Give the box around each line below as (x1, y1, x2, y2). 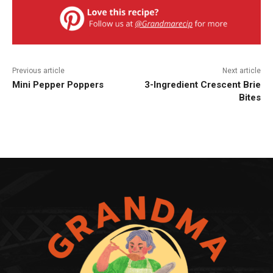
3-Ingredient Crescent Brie (144, 79, 261, 90)
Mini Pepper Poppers (12, 79, 104, 90)
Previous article (12, 66, 65, 75)
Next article (222, 66, 261, 75)
